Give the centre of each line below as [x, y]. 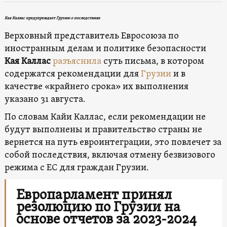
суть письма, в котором [153, 61]
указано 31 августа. [45, 99]
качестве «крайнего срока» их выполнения [96, 87]
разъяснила [77, 61]
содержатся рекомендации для [72, 74]
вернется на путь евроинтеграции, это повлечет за [113, 142]
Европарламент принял [94, 195]
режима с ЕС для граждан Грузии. [76, 168]
